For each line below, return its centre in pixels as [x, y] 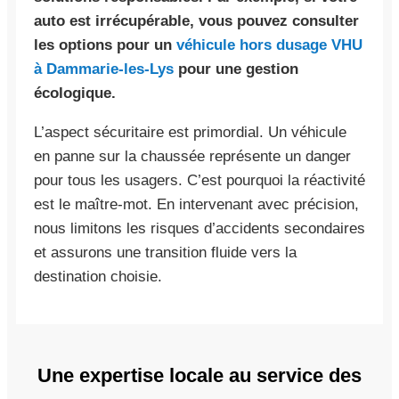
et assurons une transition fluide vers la [165, 252]
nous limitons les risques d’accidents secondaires [199, 228]
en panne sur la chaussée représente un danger [192, 156]
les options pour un [105, 45]
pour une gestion [236, 69]
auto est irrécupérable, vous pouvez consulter [196, 20]
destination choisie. [98, 276]
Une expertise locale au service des [199, 375]
